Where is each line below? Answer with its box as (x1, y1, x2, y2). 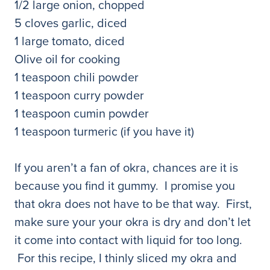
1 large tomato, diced (14, 32, 125, 50)
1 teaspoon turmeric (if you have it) (14, 122, 194, 140)
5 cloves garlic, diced (14, 14, 127, 32)
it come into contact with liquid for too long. (14, 231, 242, 249)
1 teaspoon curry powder (14, 86, 144, 104)
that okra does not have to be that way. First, (14, 195, 252, 213)
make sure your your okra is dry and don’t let (14, 213, 251, 231)
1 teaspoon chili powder (14, 68, 139, 86)
